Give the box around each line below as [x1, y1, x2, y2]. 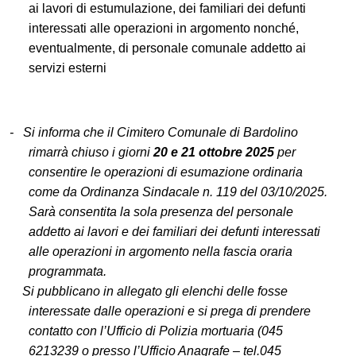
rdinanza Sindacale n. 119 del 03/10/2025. [90, 184, 327, 199]
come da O [29, 184, 90, 199]
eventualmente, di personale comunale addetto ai [29, 41, 306, 55]
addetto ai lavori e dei [29, 224, 153, 238]
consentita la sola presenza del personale [56, 204, 293, 219]
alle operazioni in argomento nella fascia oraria [29, 244, 292, 258]
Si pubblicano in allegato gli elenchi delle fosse [10, 284, 288, 298]
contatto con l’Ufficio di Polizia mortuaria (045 [29, 323, 283, 338]
